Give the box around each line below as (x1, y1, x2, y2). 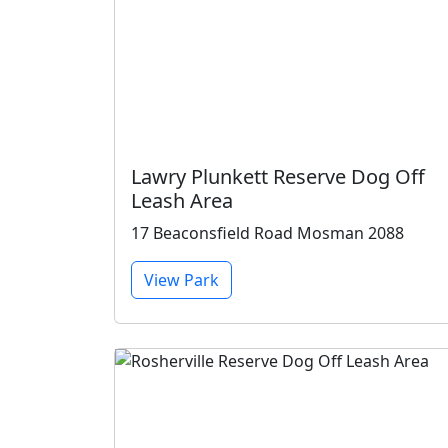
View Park (144, 269, 219, 291)
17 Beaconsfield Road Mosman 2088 (131, 222, 404, 244)
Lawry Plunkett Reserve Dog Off (131, 163, 425, 190)
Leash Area (131, 187, 233, 214)
